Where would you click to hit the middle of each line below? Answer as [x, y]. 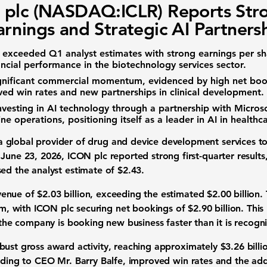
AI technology [78, 108]
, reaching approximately [164, 246]
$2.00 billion [234, 194]
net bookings [144, 208]
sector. [230, 65]
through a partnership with [172, 108]
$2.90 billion [215, 208]
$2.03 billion [64, 194]
